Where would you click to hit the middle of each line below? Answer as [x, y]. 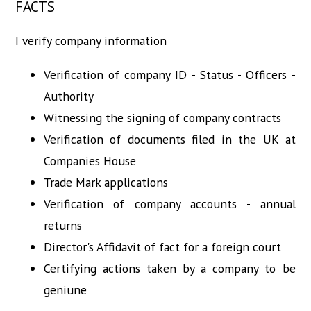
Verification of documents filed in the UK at [169, 139]
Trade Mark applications [106, 182]
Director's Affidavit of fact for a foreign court [162, 246]
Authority [68, 96]
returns [62, 225]
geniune [65, 289]
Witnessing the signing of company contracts [162, 117]
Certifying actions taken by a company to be [169, 268]
